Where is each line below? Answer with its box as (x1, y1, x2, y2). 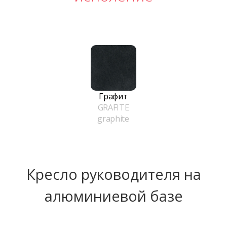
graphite (97, 113, 129, 125)
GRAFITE (97, 102, 129, 113)
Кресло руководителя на (26, 164, 201, 184)
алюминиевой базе (44, 185, 183, 206)
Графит (99, 91, 128, 102)
